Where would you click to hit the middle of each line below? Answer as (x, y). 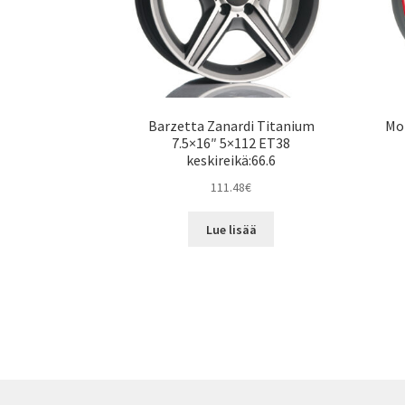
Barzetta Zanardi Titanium (231, 126)
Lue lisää (231, 229)
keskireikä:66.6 (231, 160)
